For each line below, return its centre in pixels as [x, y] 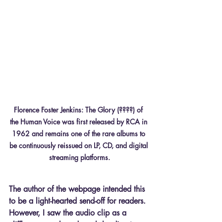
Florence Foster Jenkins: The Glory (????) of [79, 110]
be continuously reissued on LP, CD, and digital [79, 145]
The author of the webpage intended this [78, 189]
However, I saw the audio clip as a [69, 213]
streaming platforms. [79, 157]
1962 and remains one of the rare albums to [79, 133]
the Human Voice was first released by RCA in [79, 121]
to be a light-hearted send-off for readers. [79, 201]
